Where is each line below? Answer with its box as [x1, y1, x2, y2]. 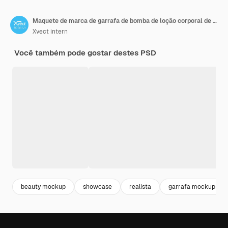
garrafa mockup [168, 182, 215, 191]
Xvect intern [33, 27, 68, 36]
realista [129, 182, 151, 191]
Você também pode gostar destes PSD [14, 48, 156, 58]
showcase [83, 182, 112, 191]
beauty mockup [21, 182, 66, 191]
